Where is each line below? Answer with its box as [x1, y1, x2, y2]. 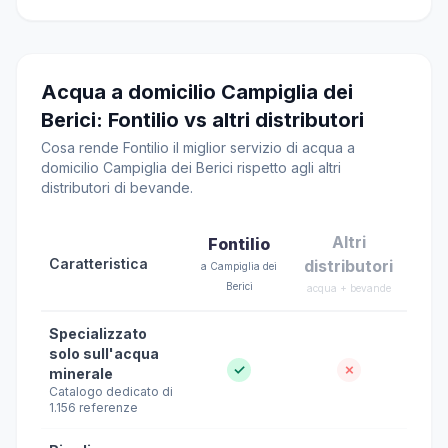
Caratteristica [49, 255, 148, 272]
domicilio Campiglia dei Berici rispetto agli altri [41, 159, 341, 176]
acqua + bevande [306, 282, 391, 294]
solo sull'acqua [49, 345, 159, 362]
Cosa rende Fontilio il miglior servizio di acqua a [41, 139, 355, 156]
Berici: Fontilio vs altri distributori [41, 108, 364, 132]
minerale [49, 365, 113, 382]
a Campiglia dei [201, 260, 277, 272]
